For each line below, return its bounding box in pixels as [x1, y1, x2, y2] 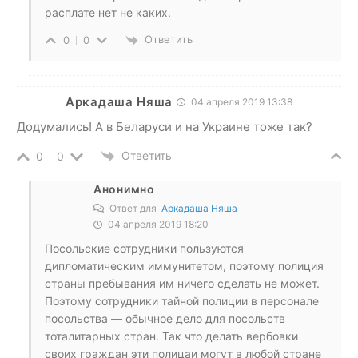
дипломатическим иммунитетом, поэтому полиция [45, 258, 324, 272]
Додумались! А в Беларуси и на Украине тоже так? [17, 118, 312, 134]
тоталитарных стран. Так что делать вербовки [45, 328, 298, 343]
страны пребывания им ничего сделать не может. [45, 276, 320, 290]
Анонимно [93, 181, 155, 196]
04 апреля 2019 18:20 [105, 217, 209, 230]
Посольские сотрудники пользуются [45, 241, 244, 255]
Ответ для [107, 201, 161, 214]
